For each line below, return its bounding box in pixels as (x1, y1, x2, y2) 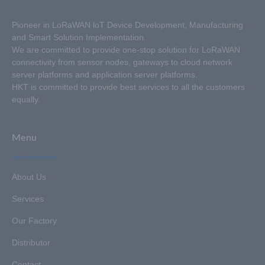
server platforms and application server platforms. (12, 69, 198, 79)
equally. (12, 94, 40, 104)
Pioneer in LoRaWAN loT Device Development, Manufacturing (12, 20, 243, 30)
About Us (12, 172, 46, 182)
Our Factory (12, 216, 57, 226)
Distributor (12, 238, 50, 248)
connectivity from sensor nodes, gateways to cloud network (12, 57, 232, 67)
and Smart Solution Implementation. (12, 32, 146, 42)
